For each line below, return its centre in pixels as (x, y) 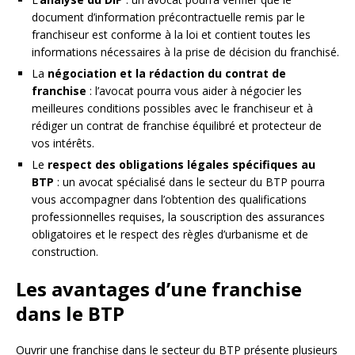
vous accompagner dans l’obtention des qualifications (169, 199)
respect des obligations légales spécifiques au (181, 164)
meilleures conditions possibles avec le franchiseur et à (172, 108)
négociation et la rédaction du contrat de (167, 73)
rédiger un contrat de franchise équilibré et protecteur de (177, 125)
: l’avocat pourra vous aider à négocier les (194, 90)
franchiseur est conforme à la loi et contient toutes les (171, 34)
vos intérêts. (63, 143)
